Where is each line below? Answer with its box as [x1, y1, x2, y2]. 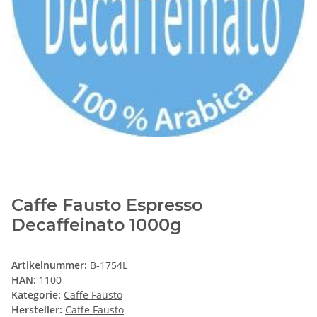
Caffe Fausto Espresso [11, 195, 202, 216]
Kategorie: [11, 288, 64, 302]
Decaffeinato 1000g [11, 214, 182, 236]
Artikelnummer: [11, 258, 90, 272]
